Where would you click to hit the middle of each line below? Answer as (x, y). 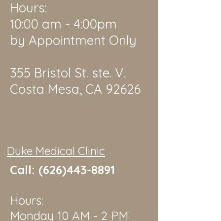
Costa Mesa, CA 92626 (75, 89)
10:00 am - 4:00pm (63, 24)
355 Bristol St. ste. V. (68, 73)
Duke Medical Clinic (56, 151)
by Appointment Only (73, 40)
